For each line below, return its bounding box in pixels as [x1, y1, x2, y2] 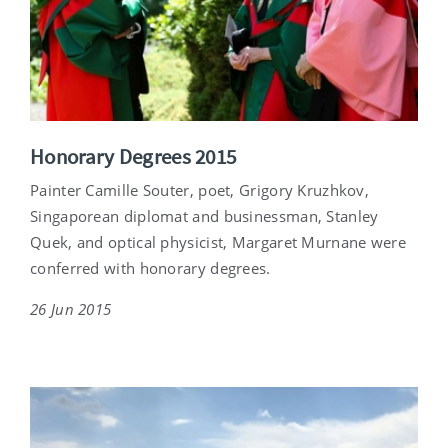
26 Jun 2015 [30, 299, 112, 320]
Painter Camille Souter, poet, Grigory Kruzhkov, [30, 180, 370, 201]
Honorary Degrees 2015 [30, 143, 237, 171]
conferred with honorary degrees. [30, 258, 271, 279]
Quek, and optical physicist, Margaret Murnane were [30, 232, 406, 253]
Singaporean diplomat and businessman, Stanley [30, 206, 379, 227]
